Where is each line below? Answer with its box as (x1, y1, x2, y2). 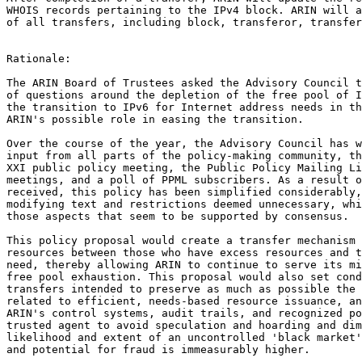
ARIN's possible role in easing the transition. (6, 113, 304, 126)
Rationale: (6, 53, 71, 65)
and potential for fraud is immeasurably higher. (6, 343, 310, 356)
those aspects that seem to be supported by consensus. (6, 210, 349, 223)
